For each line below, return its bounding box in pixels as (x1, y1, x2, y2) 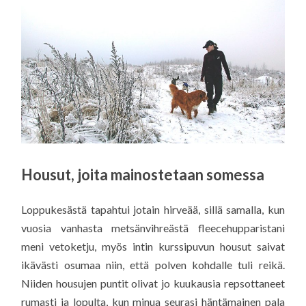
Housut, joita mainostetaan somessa (21, 165, 265, 184)
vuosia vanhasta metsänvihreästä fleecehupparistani (21, 221, 285, 235)
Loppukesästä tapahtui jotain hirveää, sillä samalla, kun (21, 203, 285, 217)
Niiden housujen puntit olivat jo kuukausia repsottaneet (21, 277, 285, 290)
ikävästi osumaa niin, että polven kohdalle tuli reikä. (21, 258, 285, 272)
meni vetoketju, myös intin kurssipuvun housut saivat (21, 240, 285, 253)
